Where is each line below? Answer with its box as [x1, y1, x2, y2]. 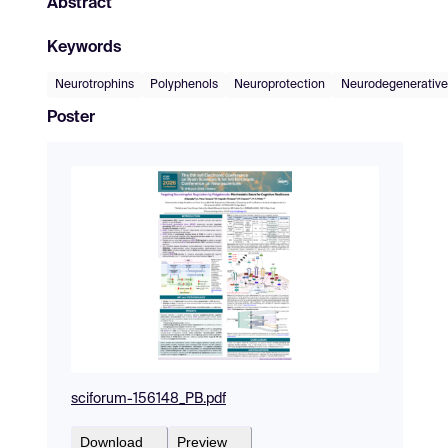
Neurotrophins [55, 78, 134, 91]
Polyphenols [150, 78, 218, 91]
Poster [47, 109, 95, 126]
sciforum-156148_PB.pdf [71, 391, 226, 406]
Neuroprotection [234, 78, 325, 91]
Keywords [47, 39, 121, 56]
